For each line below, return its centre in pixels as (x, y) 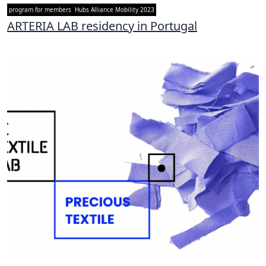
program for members (40, 10)
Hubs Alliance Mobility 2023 (115, 10)
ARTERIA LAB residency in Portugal (102, 26)
